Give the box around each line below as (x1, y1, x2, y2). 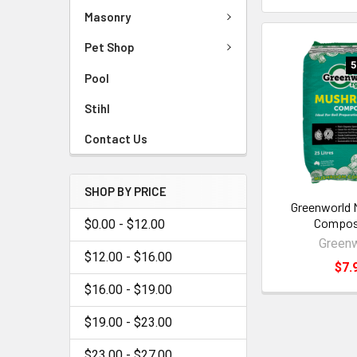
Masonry (84, 9, 131, 24)
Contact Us (84, 131, 147, 146)
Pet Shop (84, 40, 135, 55)
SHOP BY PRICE (84, 183, 167, 198)
